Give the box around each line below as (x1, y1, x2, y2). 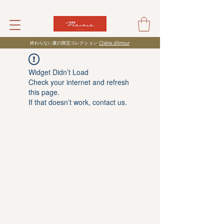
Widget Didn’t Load (28, 66, 88, 77)
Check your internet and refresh (28, 76, 129, 87)
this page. (28, 86, 59, 97)
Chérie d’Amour (99, 39, 129, 46)
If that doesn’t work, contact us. (28, 96, 127, 107)
